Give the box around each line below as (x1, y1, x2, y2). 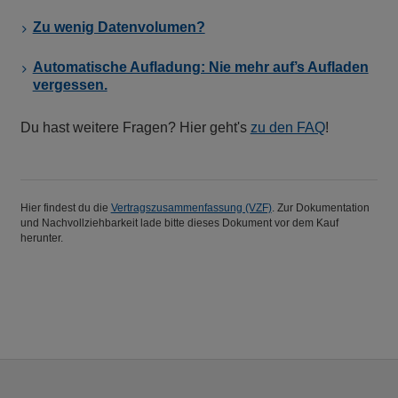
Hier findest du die (20, 201, 111, 214)
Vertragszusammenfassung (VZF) (110, 201, 272, 214)
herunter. (20, 231, 66, 244)
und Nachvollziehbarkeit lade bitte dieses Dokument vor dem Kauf (20, 216, 338, 229)
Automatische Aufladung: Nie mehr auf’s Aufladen (32, 60, 369, 76)
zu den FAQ (250, 120, 325, 136)
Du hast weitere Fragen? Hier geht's (20, 120, 251, 136)
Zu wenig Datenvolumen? (32, 20, 205, 36)
